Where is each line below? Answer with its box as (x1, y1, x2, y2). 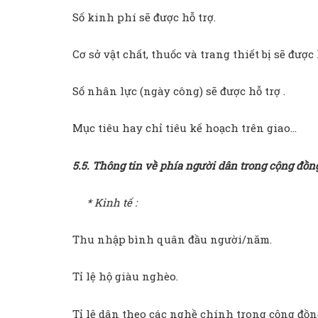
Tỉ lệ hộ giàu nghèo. (72, 269, 178, 284)
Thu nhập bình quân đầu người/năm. (72, 232, 272, 247)
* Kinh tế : (72, 194, 137, 209)
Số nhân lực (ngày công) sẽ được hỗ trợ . (72, 84, 285, 99)
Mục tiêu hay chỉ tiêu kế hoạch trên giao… (72, 121, 297, 136)
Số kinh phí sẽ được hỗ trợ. (72, 9, 216, 24)
